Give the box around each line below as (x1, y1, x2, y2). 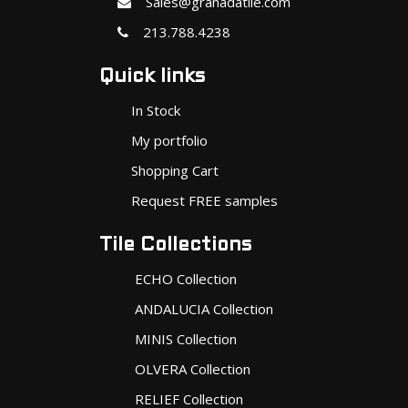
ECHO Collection (135, 269, 237, 288)
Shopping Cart (130, 160, 219, 179)
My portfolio (130, 130, 208, 149)
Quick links (99, 67, 205, 86)
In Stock (130, 100, 180, 119)
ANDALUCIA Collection (135, 299, 273, 318)
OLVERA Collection (135, 359, 250, 378)
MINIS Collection (135, 329, 237, 348)
